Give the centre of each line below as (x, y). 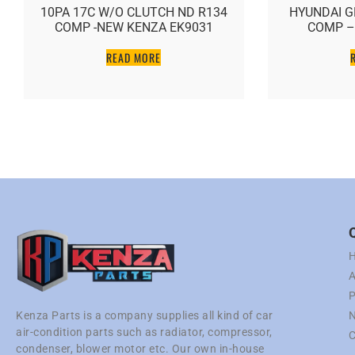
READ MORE (134, 57)
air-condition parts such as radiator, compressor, (144, 332)
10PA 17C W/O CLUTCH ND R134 (134, 12)
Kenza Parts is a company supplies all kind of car (145, 316)
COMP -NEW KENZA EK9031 (134, 27)
